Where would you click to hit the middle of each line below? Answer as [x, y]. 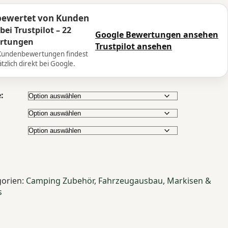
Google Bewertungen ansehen [157, 34]
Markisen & [189, 181]
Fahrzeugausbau [130, 181]
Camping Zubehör [60, 181]
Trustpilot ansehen [134, 46]
